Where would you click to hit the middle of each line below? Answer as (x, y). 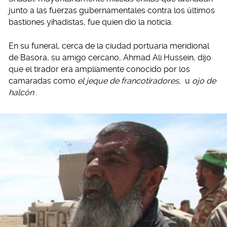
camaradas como (43, 81)
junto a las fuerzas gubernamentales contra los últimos (112, 10)
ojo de (204, 81)
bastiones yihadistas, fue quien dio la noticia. (91, 22)
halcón (21, 92)
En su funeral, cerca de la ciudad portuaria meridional (109, 46)
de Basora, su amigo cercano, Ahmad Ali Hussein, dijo (110, 57)
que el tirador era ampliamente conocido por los (99, 69)
